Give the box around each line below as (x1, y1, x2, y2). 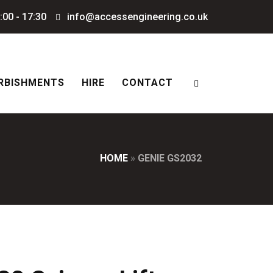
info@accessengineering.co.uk (65, 11, 208, 23)
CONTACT (122, 77, 173, 88)
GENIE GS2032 (138, 152, 202, 164)
